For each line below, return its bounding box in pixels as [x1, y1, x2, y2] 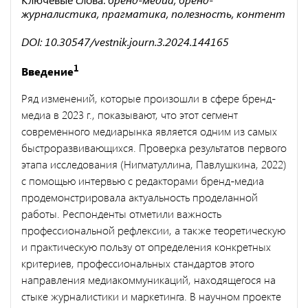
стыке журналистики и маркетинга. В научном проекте [21, 288, 281, 303]
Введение [21, 63, 74, 78]
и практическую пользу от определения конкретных [21, 239, 271, 254]
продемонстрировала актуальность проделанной [21, 189, 258, 204]
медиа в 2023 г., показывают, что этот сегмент [21, 107, 238, 122]
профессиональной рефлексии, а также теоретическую [21, 222, 285, 237]
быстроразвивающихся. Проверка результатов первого [21, 140, 287, 155]
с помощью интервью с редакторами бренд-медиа [21, 173, 264, 188]
